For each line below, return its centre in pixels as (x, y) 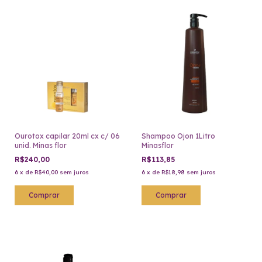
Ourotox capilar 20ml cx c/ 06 (67, 136)
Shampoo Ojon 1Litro (178, 136)
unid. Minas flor (41, 146)
